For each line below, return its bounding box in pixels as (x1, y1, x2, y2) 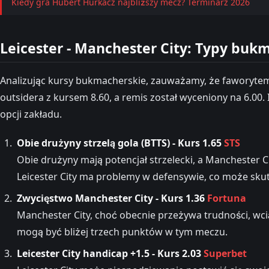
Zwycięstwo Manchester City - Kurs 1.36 (17, 191, 207, 205)
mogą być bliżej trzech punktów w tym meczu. (17, 225, 228, 238)
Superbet (204, 246, 247, 260)
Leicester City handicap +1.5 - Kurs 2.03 (17, 246, 204, 260)
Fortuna (207, 191, 246, 205)
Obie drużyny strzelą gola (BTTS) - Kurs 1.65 (17, 136, 224, 150)
